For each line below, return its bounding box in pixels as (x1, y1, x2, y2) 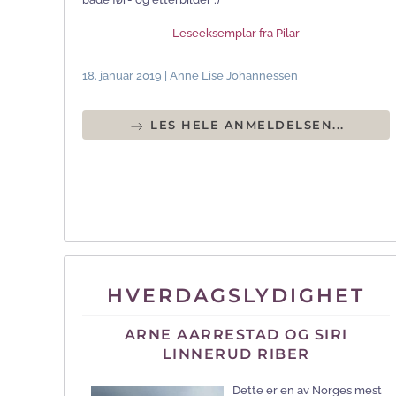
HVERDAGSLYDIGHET (107, 284, 365, 308)
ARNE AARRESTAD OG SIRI (124, 325, 348, 343)
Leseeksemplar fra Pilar (172, 27, 300, 41)
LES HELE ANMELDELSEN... (145, 118, 345, 133)
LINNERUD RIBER (162, 345, 310, 362)
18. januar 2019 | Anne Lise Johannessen (82, 69, 298, 83)
